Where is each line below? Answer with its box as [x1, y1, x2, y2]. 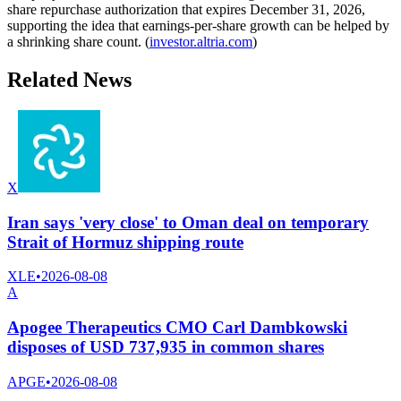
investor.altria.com [149, 34, 252, 50]
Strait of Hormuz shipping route [7, 232, 243, 252]
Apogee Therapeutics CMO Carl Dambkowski [7, 318, 347, 337]
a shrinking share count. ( [7, 34, 149, 50]
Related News [7, 68, 132, 92]
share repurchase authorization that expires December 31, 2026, [7, 2, 365, 18]
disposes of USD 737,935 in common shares [7, 337, 324, 357]
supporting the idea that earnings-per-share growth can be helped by [7, 18, 389, 34]
